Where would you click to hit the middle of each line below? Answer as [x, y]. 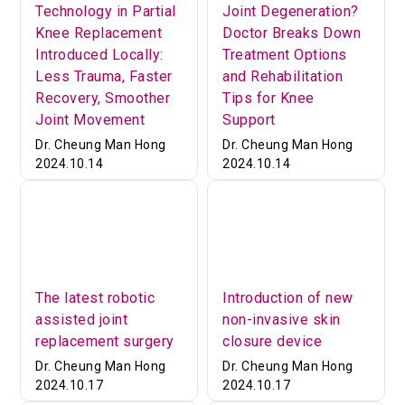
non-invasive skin [282, 320]
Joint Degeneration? [291, 11]
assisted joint [82, 320]
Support [249, 119]
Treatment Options [285, 54]
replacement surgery [105, 341]
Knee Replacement [99, 33]
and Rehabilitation [283, 76]
